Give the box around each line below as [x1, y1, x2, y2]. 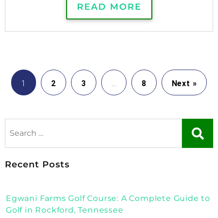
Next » [171, 78, 197, 88]
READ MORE [76, 1, 142, 12]
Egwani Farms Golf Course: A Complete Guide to [6, 193, 210, 203]
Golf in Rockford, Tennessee [6, 205, 124, 215]
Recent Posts [5, 159, 70, 170]
